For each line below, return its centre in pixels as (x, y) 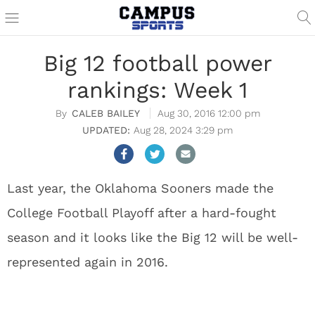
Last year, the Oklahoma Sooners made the (140, 188)
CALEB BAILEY (105, 113)
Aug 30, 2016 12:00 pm (208, 113)
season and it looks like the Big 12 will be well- (153, 237)
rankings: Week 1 (157, 90)
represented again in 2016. (88, 262)
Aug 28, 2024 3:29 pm (183, 130)
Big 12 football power (157, 63)
